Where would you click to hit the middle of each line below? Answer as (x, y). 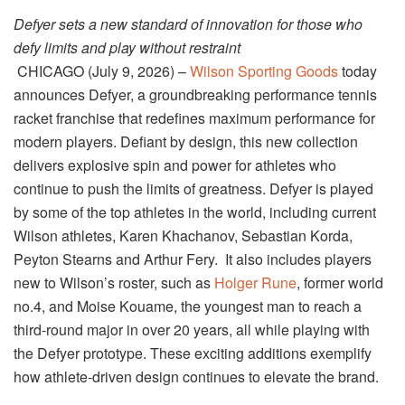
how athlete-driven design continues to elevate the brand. (196, 377)
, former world (340, 283)
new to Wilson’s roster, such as (114, 283)
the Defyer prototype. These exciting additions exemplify (193, 353)
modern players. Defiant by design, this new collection (186, 141)
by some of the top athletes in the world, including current (195, 212)
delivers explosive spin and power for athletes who (175, 165)
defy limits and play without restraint (127, 47)
